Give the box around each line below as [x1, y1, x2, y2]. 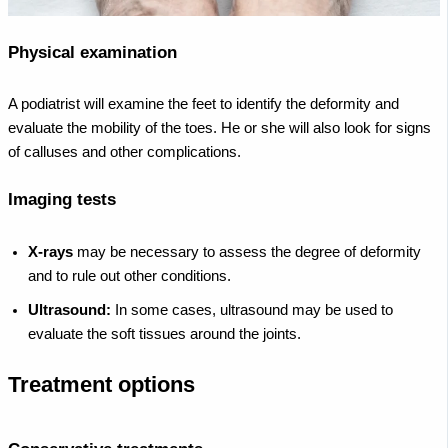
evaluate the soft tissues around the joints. [28, 325, 301, 342]
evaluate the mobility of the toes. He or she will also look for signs [8, 120, 431, 137]
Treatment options [8, 372, 195, 398]
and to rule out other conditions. [28, 267, 231, 284]
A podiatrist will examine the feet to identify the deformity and [8, 96, 399, 113]
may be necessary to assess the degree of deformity [73, 243, 421, 260]
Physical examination [8, 42, 177, 62]
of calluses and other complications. [8, 144, 241, 161]
